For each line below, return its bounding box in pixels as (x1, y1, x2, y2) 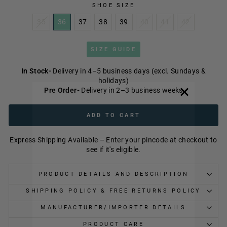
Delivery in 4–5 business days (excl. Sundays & (51, 67, 206, 75)
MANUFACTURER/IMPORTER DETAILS (41, 204, 186, 211)
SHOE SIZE (92, 2, 135, 9)
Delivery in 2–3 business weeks (79, 86, 183, 94)
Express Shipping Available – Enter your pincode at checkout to (10, 136, 217, 144)
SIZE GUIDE (91, 46, 136, 53)
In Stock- (21, 67, 51, 75)
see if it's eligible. (86, 145, 141, 154)
